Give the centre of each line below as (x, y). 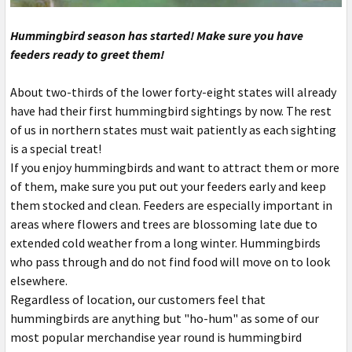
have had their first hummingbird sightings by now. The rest (171, 111)
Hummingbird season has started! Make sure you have (157, 36)
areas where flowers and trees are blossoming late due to (164, 224)
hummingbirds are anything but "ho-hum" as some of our (165, 319)
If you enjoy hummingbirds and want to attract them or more (175, 168)
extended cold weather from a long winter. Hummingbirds (165, 243)
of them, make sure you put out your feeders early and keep (168, 187)
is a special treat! (56, 149)
